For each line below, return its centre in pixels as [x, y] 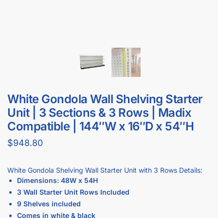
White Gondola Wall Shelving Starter [105, 99]
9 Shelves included [49, 204]
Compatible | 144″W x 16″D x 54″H [100, 126]
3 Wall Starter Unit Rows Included [73, 192]
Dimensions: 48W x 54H [57, 180]
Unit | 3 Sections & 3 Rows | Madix [99, 113]
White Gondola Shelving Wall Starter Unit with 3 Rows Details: [105, 170]
